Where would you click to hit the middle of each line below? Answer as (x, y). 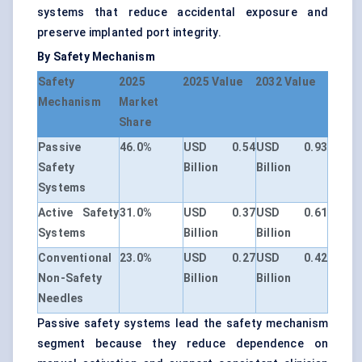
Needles (61, 299)
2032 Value (285, 82)
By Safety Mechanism (96, 57)
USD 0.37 (219, 213)
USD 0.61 (292, 213)
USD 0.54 (219, 147)
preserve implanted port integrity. (129, 33)
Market (139, 102)
